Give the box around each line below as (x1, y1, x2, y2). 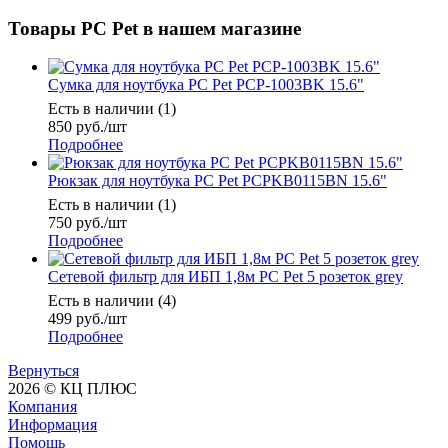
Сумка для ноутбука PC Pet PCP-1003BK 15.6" (48, 76, 364, 94)
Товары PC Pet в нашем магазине (8, 17, 301, 39)
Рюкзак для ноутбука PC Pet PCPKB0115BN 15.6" (48, 172, 387, 190)
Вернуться (8, 362, 79, 380)
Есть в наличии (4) (48, 292, 176, 310)
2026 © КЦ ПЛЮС (8, 380, 137, 398)
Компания (8, 398, 77, 416)
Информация (8, 416, 97, 434)
